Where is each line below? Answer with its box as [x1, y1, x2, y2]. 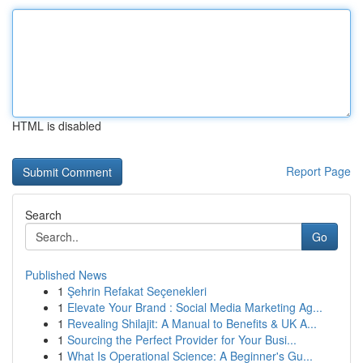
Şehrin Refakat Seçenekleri [67, 283, 207, 299]
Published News [25, 267, 107, 283]
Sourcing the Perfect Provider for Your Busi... [67, 331, 297, 348]
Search [25, 207, 62, 223]
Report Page [286, 163, 351, 179]
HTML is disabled [12, 117, 101, 134]
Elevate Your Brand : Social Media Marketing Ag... [67, 299, 322, 315]
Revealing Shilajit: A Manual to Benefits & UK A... [67, 315, 317, 331]
